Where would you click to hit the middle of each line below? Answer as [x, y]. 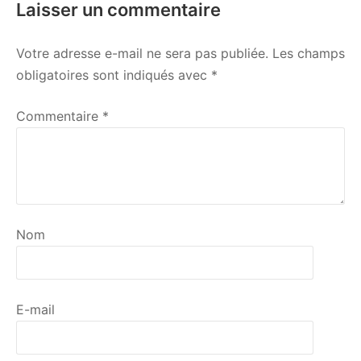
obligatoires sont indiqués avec [114, 75]
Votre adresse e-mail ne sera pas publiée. [142, 53]
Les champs [309, 53]
